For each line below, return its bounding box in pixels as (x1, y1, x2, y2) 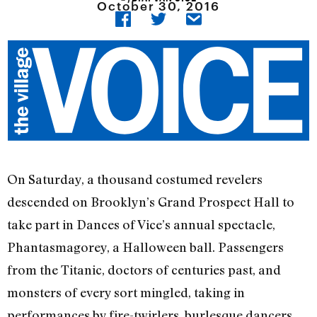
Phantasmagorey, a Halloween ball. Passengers (7, 239, 284, 255)
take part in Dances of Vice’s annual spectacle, (7, 217, 275, 233)
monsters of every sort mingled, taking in (7, 284, 245, 301)
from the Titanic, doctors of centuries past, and (7, 262, 281, 278)
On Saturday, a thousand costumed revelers (7, 171, 263, 188)
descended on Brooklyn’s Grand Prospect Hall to (7, 194, 294, 210)
